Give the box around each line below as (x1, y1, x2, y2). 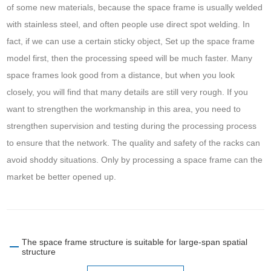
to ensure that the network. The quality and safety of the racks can (7, 137, 261, 148)
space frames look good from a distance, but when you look (7, 70, 235, 80)
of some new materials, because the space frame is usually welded (7, 2, 263, 12)
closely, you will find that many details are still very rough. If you (7, 87, 249, 97)
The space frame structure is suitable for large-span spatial (22, 237, 248, 247)
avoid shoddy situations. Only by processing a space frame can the (7, 154, 263, 165)
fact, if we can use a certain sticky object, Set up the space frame (7, 36, 255, 46)
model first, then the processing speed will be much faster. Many (7, 53, 253, 63)
